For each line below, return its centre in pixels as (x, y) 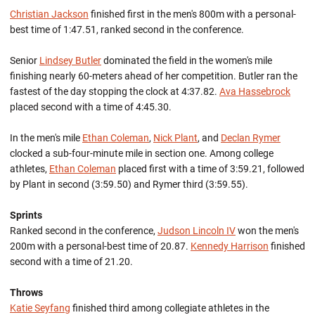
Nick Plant (175, 138)
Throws (26, 292)
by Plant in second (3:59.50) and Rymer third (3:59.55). (129, 184)
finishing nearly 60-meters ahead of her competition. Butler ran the (154, 76)
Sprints (26, 215)
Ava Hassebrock (255, 91)
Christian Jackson (49, 14)
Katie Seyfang (40, 308)
